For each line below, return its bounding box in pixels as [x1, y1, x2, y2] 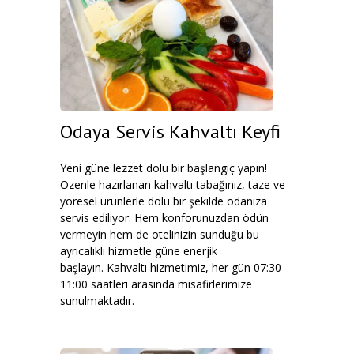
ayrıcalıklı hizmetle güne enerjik [60, 243, 217, 258]
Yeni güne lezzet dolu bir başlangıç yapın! [60, 160, 267, 175]
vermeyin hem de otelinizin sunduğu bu [60, 227, 259, 242]
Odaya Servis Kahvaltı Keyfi [60, 119, 281, 144]
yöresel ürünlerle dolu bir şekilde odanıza [60, 194, 267, 209]
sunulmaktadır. [60, 293, 134, 308]
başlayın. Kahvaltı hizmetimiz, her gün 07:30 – [60, 260, 291, 275]
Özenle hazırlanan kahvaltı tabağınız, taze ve [60, 177, 285, 192]
